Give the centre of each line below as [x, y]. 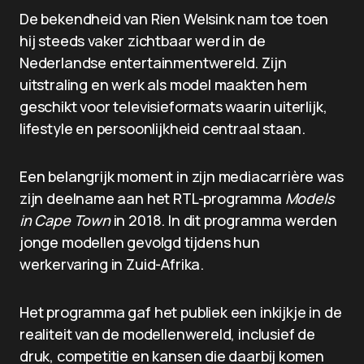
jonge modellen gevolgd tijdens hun [140, 242]
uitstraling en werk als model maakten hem [163, 84]
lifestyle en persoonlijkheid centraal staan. [163, 128]
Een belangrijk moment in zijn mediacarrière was [182, 176]
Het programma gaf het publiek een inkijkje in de [181, 312]
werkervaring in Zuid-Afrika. [112, 264]
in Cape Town [65, 220]
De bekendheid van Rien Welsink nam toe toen [174, 19]
